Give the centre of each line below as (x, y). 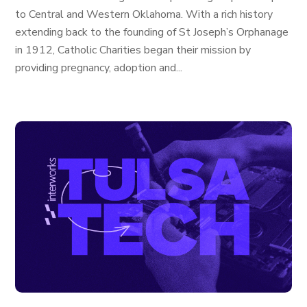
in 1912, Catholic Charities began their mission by (133, 50)
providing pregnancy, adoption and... (99, 68)
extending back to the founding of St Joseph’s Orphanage (152, 32)
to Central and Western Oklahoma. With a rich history (144, 14)
